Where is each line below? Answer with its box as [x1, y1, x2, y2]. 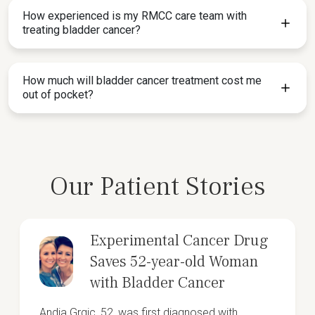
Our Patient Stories [49, 169, 266, 204]
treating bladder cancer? [22, 23, 141, 37]
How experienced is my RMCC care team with [22, 9, 247, 22]
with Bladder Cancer [90, 273, 225, 292]
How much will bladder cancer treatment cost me [22, 74, 262, 87]
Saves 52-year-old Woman [90, 252, 258, 271]
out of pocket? [22, 88, 94, 101]
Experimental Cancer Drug [90, 231, 269, 250]
